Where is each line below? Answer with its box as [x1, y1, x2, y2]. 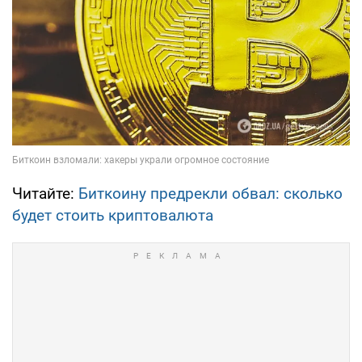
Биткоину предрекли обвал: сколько [78, 184, 343, 204]
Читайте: [12, 184, 78, 204]
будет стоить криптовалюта [12, 206, 213, 225]
